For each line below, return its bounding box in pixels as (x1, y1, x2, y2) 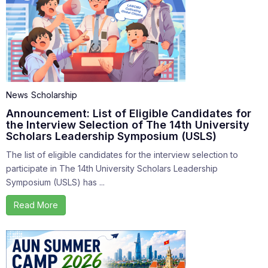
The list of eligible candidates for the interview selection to (6, 150, 238, 160)
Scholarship (31, 90, 77, 100)
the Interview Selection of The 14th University (6, 118, 249, 132)
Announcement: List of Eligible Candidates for (6, 107, 251, 120)
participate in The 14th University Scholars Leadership (6, 163, 218, 174)
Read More (14, 200, 58, 211)
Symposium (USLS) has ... (6, 177, 105, 188)
